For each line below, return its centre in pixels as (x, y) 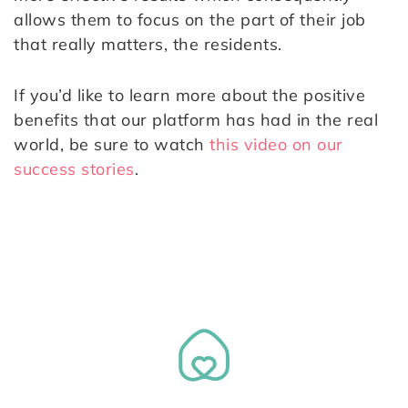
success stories (74, 169)
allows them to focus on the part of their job (190, 20)
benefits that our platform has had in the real (196, 120)
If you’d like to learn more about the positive (189, 96)
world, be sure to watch (112, 145)
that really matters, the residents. (148, 45)
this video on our (276, 145)
